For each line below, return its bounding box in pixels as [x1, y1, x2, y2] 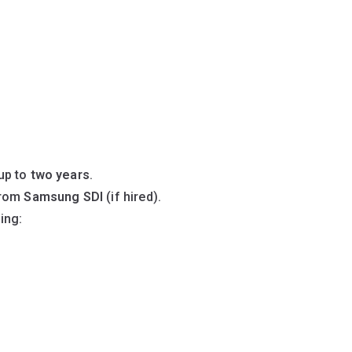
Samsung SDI [24, 189, 104, 205]
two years [30, 167, 90, 183]
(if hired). [103, 189, 162, 205]
